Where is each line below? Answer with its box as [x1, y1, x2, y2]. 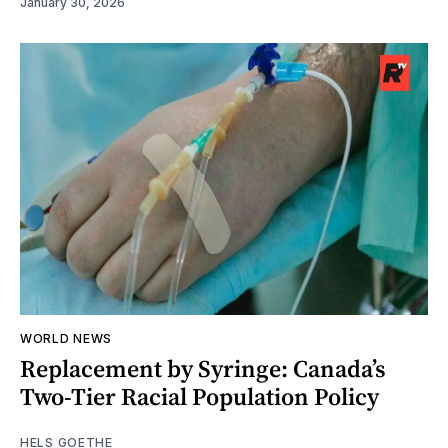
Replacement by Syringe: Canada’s [20, 352, 386, 386]
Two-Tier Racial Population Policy [20, 380, 379, 414]
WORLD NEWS [20, 331, 112, 347]
